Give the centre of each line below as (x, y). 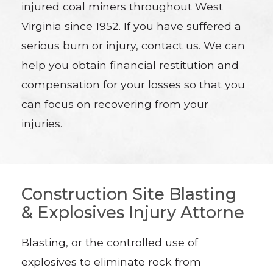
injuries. (42, 124)
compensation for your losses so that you (133, 85)
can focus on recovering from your (115, 104)
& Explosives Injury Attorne (133, 213)
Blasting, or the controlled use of (110, 242)
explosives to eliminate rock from (112, 261)
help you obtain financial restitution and (130, 65)
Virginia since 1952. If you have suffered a (132, 26)
